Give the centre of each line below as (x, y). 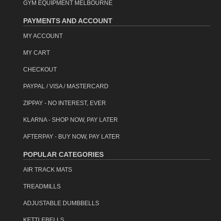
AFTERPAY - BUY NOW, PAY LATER (72, 136)
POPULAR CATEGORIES (63, 154)
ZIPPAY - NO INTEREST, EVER (65, 103)
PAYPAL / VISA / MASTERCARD (66, 86)
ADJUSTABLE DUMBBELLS (61, 203)
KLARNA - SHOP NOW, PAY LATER (71, 120)
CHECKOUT (40, 69)
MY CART (37, 53)
